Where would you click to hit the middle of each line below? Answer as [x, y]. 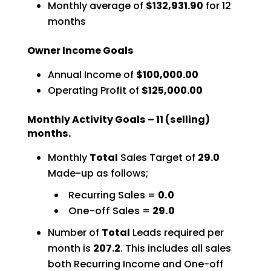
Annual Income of [92, 74]
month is [70, 248]
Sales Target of [158, 157]
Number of [74, 232]
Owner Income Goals [80, 50]
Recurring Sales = [113, 195]
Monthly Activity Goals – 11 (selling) [118, 119]
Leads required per [177, 232]
